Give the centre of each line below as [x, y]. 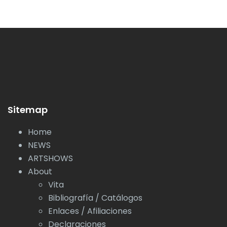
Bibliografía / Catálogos [95, 198]
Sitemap [28, 109]
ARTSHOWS [50, 158]
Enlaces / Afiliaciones [90, 211]
